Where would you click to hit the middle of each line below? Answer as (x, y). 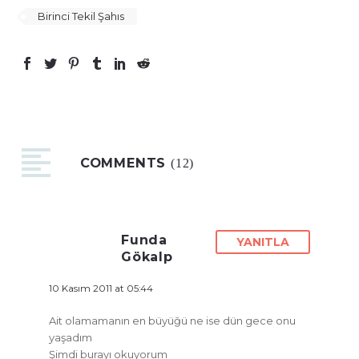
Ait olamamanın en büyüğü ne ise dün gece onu (172, 321)
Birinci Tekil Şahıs (81, 16)
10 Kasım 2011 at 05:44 (101, 289)
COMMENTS (125, 163)
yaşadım (71, 338)
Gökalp (147, 257)
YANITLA (263, 242)
